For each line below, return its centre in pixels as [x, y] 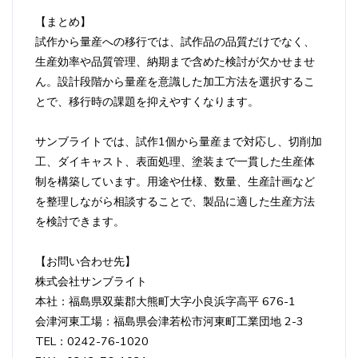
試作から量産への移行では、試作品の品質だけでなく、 [175, 41]
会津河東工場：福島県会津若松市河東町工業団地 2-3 [169, 321]
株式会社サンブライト [91, 281]
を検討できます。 [80, 221]
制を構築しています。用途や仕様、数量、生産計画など [175, 181]
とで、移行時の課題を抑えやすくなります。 [147, 101]
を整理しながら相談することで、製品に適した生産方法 [175, 201]
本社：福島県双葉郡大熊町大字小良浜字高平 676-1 [165, 301]
